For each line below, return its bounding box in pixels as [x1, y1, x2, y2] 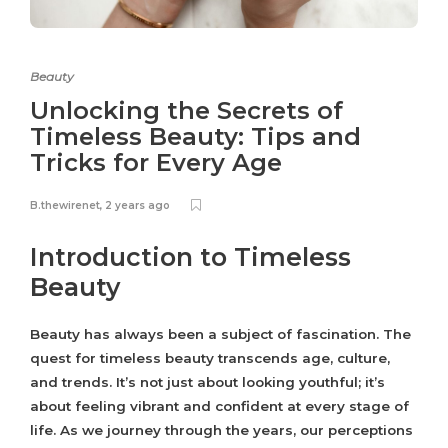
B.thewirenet [30, 199, 100, 213]
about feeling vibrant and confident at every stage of [30, 398, 409, 415]
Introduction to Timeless [30, 242, 351, 273]
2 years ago [105, 199, 170, 213]
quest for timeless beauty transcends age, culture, [30, 350, 390, 367]
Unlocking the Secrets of [30, 96, 343, 126]
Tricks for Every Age [30, 148, 289, 178]
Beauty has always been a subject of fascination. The [30, 326, 411, 343]
